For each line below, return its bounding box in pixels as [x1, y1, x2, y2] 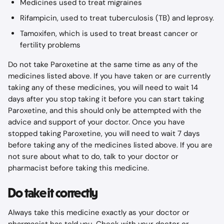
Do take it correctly [8, 185, 98, 201]
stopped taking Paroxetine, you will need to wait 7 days [8, 128, 202, 138]
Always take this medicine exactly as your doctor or [8, 207, 191, 217]
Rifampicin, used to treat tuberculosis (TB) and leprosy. [20, 13, 214, 23]
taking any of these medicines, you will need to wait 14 [8, 82, 200, 92]
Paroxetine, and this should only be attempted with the [8, 105, 203, 115]
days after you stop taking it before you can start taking [8, 94, 206, 104]
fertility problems [20, 40, 80, 50]
